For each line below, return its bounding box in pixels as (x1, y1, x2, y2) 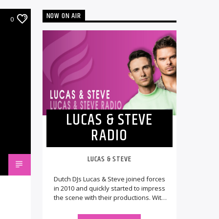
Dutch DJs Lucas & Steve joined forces (53, 174, 165, 183)
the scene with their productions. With (53, 193, 165, 202)
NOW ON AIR (46, 10, 81, 22)
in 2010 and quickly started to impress (53, 183, 165, 193)
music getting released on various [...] (54, 202, 165, 211)
